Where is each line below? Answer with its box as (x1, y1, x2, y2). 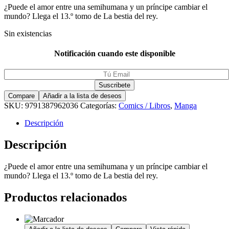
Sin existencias (4, 29, 52, 38)
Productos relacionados (4, 190, 127, 204)
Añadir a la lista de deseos (43, 92, 122, 100)
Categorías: (80, 101, 119, 110)
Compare (8, 92, 35, 100)
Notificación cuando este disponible (54, 49, 175, 58)
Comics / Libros (119, 101, 170, 110)
